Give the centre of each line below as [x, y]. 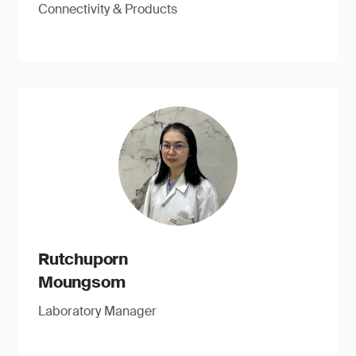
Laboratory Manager [97, 311]
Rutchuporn [83, 259]
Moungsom [82, 282]
